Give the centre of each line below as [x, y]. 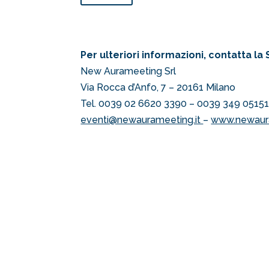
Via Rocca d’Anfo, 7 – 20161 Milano [158, 87]
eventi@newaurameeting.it [142, 120]
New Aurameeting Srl [128, 71]
